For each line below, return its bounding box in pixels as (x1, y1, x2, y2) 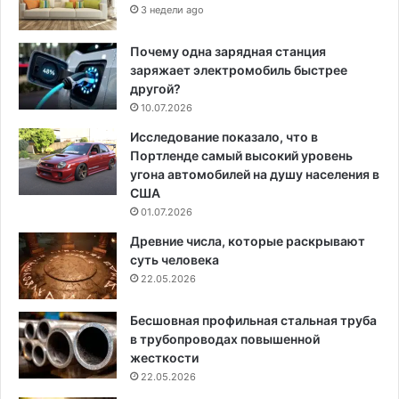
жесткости (130, 349, 199, 365)
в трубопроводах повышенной (130, 330, 320, 346)
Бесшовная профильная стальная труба (130, 312, 377, 328)
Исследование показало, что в (130, 128, 318, 144)
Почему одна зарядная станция (130, 43, 326, 59)
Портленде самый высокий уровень (130, 147, 353, 163)
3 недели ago (141, 3, 204, 16)
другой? (130, 80, 181, 96)
